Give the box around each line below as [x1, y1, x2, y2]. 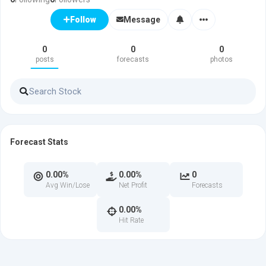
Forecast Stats [10, 137, 68, 147]
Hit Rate [118, 216, 144, 224]
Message [123, 14, 160, 24]
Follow [69, 15, 96, 24]
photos [210, 55, 233, 64]
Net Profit [118, 181, 147, 189]
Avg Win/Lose [45, 181, 90, 189]
